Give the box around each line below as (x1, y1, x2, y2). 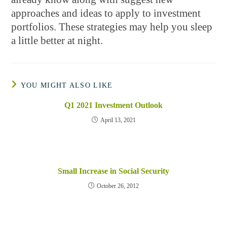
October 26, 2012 (97, 182, 139, 190)
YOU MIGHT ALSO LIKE (20, 82, 113, 89)
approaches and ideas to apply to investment (11, 7, 201, 19)
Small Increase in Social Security (58, 167, 169, 175)
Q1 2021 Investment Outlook (64, 101, 163, 109)
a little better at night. (11, 34, 103, 47)
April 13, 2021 (100, 117, 136, 124)
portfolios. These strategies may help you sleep (11, 21, 213, 33)
